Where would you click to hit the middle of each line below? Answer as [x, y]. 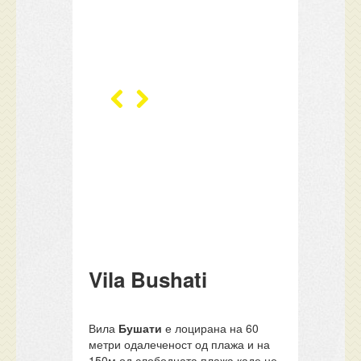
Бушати [141, 328]
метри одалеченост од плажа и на [180, 344]
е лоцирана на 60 [211, 328]
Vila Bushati [148, 279]
